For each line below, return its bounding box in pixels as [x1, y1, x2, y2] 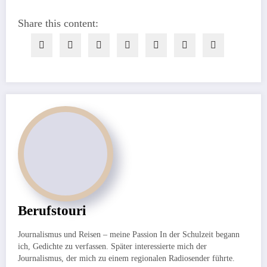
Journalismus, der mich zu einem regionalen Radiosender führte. [18, 254, 235, 263]
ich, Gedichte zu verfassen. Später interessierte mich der [18, 242, 207, 252]
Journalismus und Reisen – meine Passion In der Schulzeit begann [18, 230, 240, 240]
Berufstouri [18, 203, 86, 219]
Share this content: [18, 17, 98, 30]
